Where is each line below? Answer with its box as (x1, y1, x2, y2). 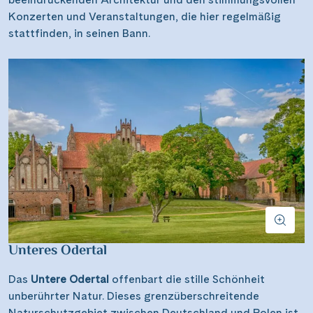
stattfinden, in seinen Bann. (8, 26, 150, 40)
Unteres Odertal (8, 240, 107, 263)
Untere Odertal (31, 272, 109, 286)
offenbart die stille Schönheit (109, 272, 265, 286)
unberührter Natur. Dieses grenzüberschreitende (8, 289, 259, 303)
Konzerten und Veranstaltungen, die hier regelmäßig (8, 9, 281, 23)
